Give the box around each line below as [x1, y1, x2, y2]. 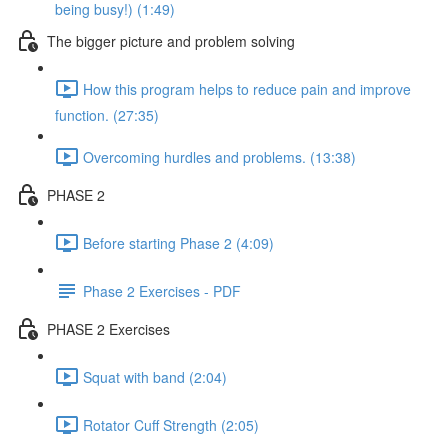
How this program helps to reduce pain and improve [83, 78, 411, 99]
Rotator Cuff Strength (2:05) [83, 414, 259, 435]
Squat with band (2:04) [83, 366, 227, 387]
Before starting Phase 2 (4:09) [83, 232, 274, 253]
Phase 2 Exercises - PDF [83, 280, 241, 301]
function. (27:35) [55, 105, 159, 125]
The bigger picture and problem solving [47, 30, 295, 51]
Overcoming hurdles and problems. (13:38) [83, 146, 356, 167]
